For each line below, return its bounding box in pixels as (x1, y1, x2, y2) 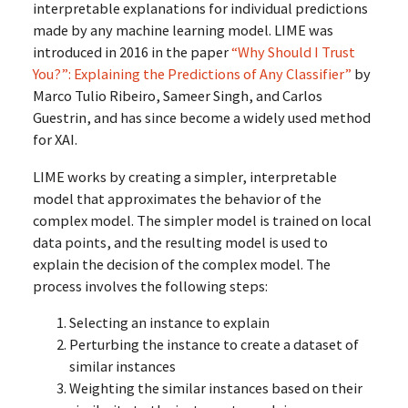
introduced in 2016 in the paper (32, 43, 231, 62)
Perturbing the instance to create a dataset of (68, 335, 359, 354)
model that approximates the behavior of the (32, 189, 321, 208)
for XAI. (32, 130, 77, 149)
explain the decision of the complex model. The (32, 254, 331, 273)
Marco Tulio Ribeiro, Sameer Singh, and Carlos (32, 87, 322, 106)
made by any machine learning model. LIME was (32, 21, 333, 40)
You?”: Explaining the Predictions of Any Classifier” (32, 65, 352, 84)
